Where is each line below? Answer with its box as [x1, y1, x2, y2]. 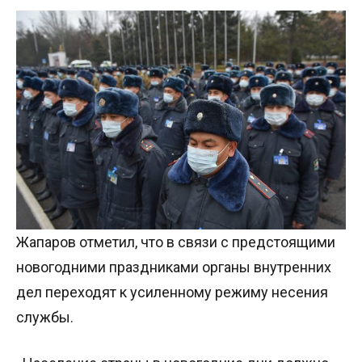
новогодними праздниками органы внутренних [16, 259, 331, 276]
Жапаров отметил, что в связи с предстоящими [16, 234, 335, 251]
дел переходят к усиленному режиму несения [16, 284, 328, 301]
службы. [16, 309, 74, 326]
